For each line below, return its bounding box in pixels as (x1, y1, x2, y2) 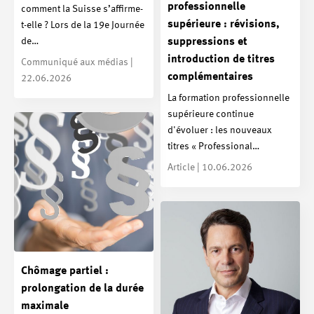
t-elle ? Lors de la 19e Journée (21, 20, 144, 30)
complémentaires (168, 71, 253, 83)
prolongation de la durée (21, 282, 144, 294)
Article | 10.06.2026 (168, 162, 252, 172)
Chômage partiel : (21, 265, 109, 277)
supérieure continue (168, 109, 254, 119)
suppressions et (168, 36, 247, 48)
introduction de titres (168, 54, 275, 66)
